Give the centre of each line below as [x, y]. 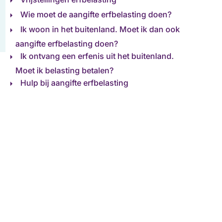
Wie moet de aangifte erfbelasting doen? [96, 15]
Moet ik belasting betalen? [65, 70]
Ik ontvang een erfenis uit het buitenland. [97, 56]
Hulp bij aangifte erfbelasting [75, 83]
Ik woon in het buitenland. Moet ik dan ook [100, 29]
